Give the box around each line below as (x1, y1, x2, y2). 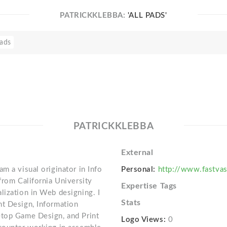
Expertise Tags (121, 181, 177, 190)
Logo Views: (121, 215, 166, 223)
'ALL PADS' (127, 11, 167, 19)
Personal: (121, 165, 156, 173)
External (121, 148, 154, 157)
